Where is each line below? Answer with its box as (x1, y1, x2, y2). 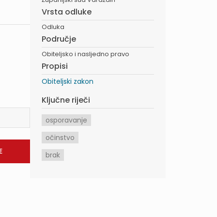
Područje (42, 33, 76, 45)
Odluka (42, 22, 64, 31)
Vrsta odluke (42, 6, 92, 17)
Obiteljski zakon (42, 77, 93, 86)
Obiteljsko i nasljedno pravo (42, 49, 129, 59)
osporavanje (46, 115, 87, 125)
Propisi (42, 61, 68, 72)
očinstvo (46, 133, 75, 142)
